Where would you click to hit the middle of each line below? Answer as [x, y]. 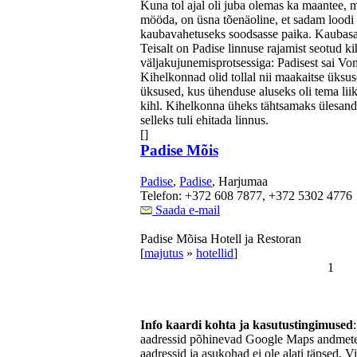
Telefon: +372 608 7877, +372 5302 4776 [246, 195]
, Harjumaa [240, 181]
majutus [164, 253]
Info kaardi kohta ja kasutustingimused [247, 324]
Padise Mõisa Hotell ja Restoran [221, 238]
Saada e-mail [186, 210]
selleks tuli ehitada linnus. [204, 120]
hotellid [215, 253]
